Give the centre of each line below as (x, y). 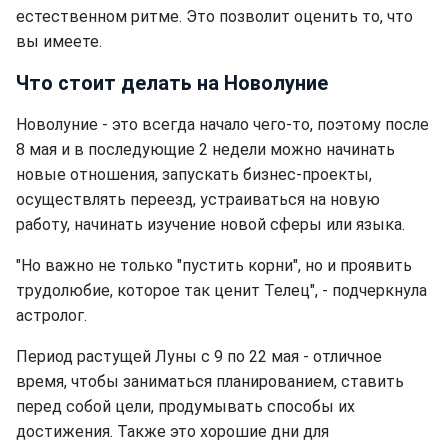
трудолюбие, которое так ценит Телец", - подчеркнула (221, 290)
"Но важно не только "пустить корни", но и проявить (214, 265)
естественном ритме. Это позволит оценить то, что (214, 16)
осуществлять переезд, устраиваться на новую (198, 199)
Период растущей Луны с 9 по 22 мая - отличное (199, 356)
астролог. (51, 315)
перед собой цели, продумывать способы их (185, 406)
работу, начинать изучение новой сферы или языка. (210, 224)
